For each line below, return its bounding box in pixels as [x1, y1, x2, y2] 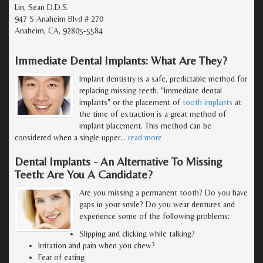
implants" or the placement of [79, 97, 183, 107]
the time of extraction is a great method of [79, 109, 226, 119]
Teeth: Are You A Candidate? [15, 167, 153, 181]
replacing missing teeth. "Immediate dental [79, 85, 222, 95]
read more [128, 132, 162, 142]
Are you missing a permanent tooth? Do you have [79, 187, 248, 197]
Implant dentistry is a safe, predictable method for [79, 73, 247, 83]
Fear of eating [38, 252, 85, 262]
